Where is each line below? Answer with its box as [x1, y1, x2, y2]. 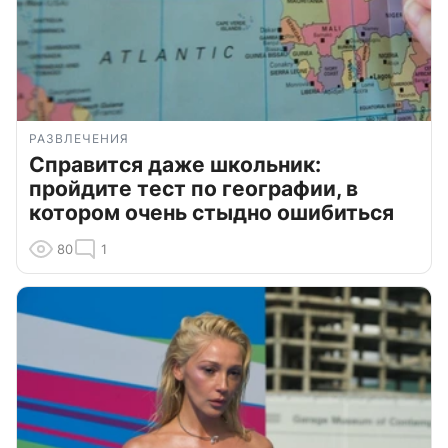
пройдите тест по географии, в [29, 176, 358, 202]
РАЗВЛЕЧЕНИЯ [29, 131, 129, 147]
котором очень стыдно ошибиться [29, 200, 394, 226]
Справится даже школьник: [29, 152, 321, 178]
